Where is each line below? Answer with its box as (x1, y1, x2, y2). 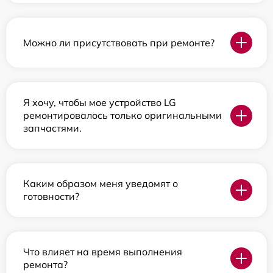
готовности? (23, 190, 79, 202)
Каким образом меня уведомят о (23, 177, 178, 190)
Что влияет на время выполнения (23, 246, 182, 258)
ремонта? (23, 258, 68, 271)
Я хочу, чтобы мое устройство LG (23, 96, 176, 108)
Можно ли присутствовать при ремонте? (23, 36, 214, 49)
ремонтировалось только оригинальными (23, 109, 222, 121)
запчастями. (23, 122, 82, 134)
